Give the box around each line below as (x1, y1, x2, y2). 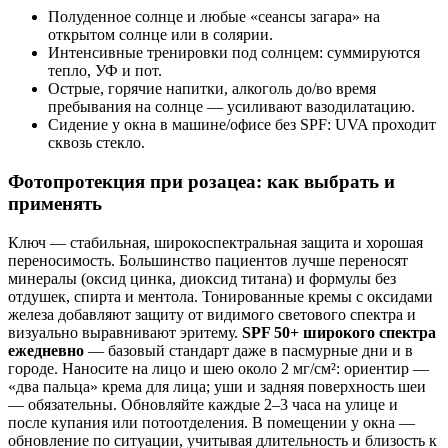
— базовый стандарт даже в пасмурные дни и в (84, 341, 413, 359)
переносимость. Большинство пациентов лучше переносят (8, 251, 408, 269)
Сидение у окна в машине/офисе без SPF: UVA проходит (48, 116, 436, 134)
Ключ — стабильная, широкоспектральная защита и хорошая (8, 233, 423, 251)
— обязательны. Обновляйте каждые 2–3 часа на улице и (8, 395, 398, 413)
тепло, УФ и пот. (48, 62, 162, 80)
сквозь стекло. (48, 134, 145, 152)
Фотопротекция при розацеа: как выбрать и (8, 171, 395, 193)
